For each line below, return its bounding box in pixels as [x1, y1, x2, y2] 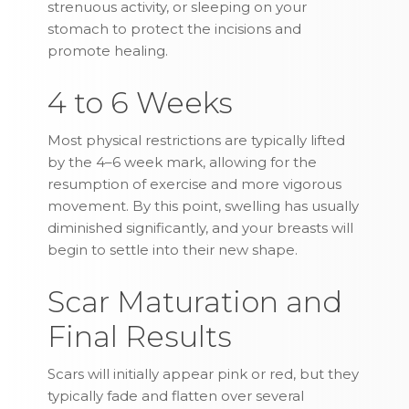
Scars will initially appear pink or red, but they [47, 365, 360, 383]
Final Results [47, 319, 233, 355]
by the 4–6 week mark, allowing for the [47, 153, 318, 172]
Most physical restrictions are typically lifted [47, 131, 346, 150]
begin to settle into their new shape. [47, 241, 299, 259]
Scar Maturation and [47, 284, 343, 320]
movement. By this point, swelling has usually [47, 197, 360, 215]
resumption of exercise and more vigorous [47, 175, 342, 194]
